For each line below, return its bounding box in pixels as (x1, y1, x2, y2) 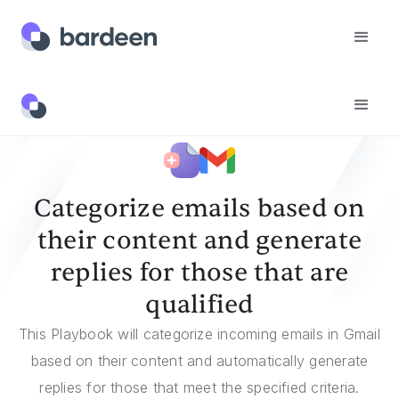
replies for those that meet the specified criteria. (39, 379, 360, 396)
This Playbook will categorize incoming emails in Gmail (19, 325, 380, 343)
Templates (27, 86, 90, 102)
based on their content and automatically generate (30, 352, 369, 370)
